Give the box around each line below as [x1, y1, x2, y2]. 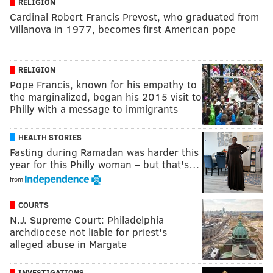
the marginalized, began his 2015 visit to [10, 89, 202, 104]
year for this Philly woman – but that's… [10, 157, 200, 171]
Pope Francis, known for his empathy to [10, 77, 197, 91]
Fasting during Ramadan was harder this [10, 144, 199, 159]
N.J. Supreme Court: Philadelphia [10, 212, 164, 227]
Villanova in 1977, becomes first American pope [10, 21, 236, 36]
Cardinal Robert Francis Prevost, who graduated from [10, 9, 259, 24]
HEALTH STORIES [18, 131, 82, 143]
